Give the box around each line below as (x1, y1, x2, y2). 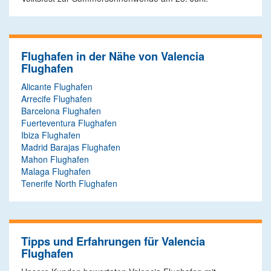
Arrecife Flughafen (21, 93, 92, 105)
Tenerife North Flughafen (21, 177, 117, 189)
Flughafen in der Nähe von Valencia (21, 48, 204, 64)
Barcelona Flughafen (21, 105, 101, 117)
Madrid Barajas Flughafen (21, 141, 120, 153)
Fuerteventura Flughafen (21, 117, 117, 129)
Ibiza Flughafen (21, 129, 80, 141)
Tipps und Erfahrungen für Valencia (21, 233, 205, 249)
